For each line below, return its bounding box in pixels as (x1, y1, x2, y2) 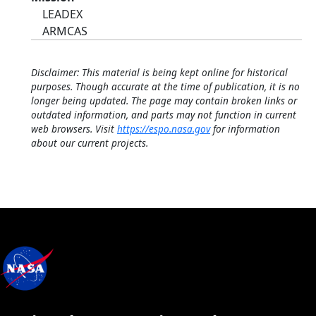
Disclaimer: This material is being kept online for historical (31, 66, 288, 79)
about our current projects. (31, 136, 148, 150)
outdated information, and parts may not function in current (31, 108, 296, 121)
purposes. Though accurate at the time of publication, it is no (31, 80, 300, 93)
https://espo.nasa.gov (117, 122, 210, 135)
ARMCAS (42, 23, 87, 39)
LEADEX (42, 6, 83, 22)
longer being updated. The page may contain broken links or (31, 94, 297, 107)
